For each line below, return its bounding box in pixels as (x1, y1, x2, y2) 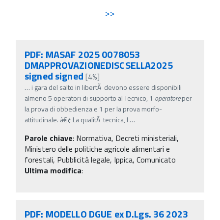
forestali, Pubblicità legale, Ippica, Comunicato (25, 153, 176, 165)
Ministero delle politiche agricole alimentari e (25, 142, 170, 155)
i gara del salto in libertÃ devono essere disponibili (31, 82, 182, 92)
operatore (155, 92, 180, 103)
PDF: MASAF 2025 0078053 (25, 46, 140, 62)
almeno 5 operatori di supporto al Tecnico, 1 (25, 92, 155, 103)
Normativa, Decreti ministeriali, (76, 132, 179, 144)
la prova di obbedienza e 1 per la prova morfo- (25, 103, 162, 114)
